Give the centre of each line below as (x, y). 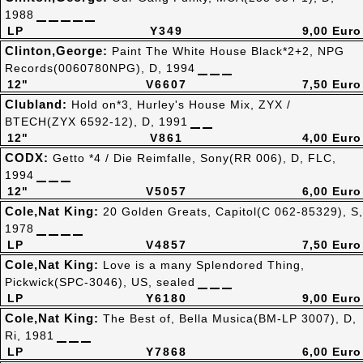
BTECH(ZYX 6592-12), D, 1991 (96, 122)
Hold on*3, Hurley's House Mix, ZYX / (181, 105)
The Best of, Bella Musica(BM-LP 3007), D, (230, 318)
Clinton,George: (58, 51)
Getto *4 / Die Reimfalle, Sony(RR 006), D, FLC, (194, 158)
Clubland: (38, 104)
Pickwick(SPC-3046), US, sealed (100, 282)
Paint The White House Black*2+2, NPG (228, 51)
